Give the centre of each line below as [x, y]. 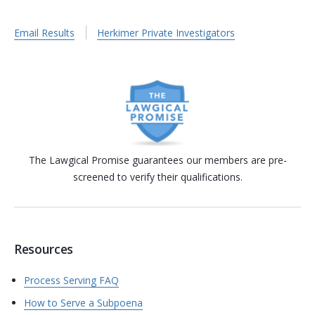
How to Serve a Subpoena [83, 303]
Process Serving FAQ [71, 281]
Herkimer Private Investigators [166, 33]
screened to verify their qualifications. [157, 176]
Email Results [44, 33]
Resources [44, 249]
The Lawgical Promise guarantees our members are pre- [157, 160]
